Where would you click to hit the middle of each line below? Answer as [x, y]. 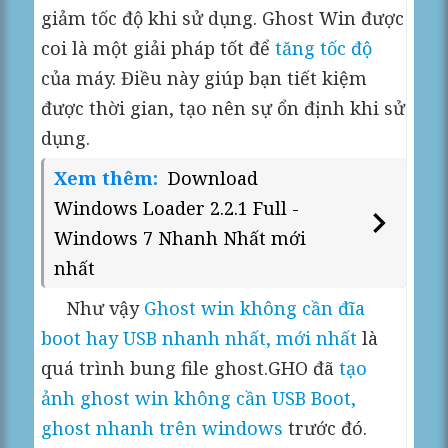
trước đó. [325, 427]
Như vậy [93, 307]
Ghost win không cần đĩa [255, 307]
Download [213, 177]
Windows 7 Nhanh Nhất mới [180, 237]
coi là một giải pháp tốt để [158, 47]
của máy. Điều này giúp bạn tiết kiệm [204, 77]
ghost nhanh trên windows [162, 427]
